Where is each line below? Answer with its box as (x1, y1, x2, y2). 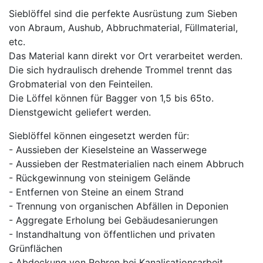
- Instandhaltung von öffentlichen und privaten (9, 228, 215, 240)
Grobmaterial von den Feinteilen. (9, 77, 153, 90)
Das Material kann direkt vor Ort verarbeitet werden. (9, 49, 242, 62)
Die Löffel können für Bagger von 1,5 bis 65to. (9, 92, 214, 104)
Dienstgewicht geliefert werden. (9, 106, 151, 118)
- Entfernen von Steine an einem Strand (9, 186, 184, 198)
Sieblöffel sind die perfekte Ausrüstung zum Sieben (9, 7, 237, 19)
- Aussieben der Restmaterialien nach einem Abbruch (9, 157, 244, 170)
